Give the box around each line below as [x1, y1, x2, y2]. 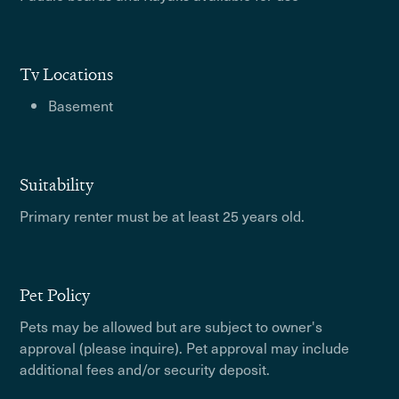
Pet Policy [20, 284, 91, 306]
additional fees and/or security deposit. [20, 358, 271, 379]
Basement [48, 94, 114, 116]
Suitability [20, 174, 94, 196]
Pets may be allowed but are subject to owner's [20, 315, 323, 337]
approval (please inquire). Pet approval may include [20, 337, 350, 358]
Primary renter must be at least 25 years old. [20, 205, 305, 226]
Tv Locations [20, 63, 114, 85]
